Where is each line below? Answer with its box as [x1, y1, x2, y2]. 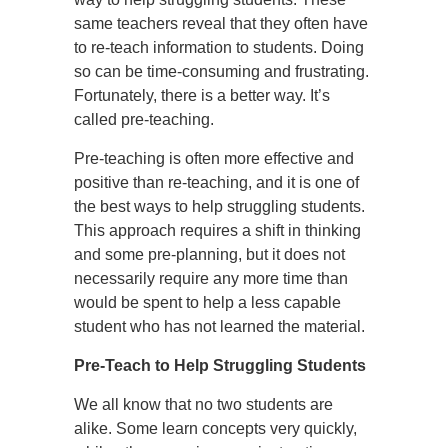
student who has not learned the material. [74, 318, 365, 335]
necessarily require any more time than [74, 270, 348, 287]
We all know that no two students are [74, 396, 333, 413]
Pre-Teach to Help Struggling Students [74, 357, 366, 374]
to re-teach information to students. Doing [74, 39, 364, 56]
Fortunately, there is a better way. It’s [74, 87, 330, 104]
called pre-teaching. [74, 111, 214, 128]
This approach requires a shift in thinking [74, 222, 361, 239]
